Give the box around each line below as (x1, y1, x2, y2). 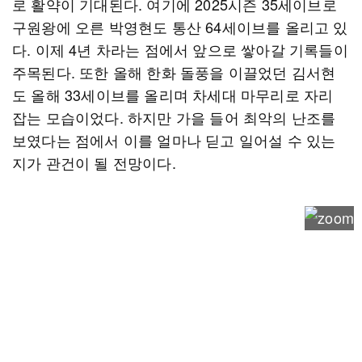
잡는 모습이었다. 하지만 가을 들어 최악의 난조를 (12, 107, 336, 128)
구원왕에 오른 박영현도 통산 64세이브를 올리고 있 (12, 16, 348, 37)
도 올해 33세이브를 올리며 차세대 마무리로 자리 (12, 84, 334, 105)
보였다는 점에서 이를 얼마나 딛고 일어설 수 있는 (12, 129, 336, 150)
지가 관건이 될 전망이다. (12, 152, 176, 173)
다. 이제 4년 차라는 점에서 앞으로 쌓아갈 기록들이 (12, 39, 348, 60)
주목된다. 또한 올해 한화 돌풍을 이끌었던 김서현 (12, 61, 336, 82)
